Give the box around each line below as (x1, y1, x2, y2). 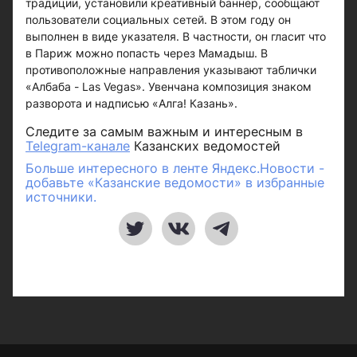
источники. (25, 189, 96, 205)
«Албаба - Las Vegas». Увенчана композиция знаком (25, 80, 312, 93)
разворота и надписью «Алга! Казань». (25, 96, 237, 110)
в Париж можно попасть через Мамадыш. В (25, 46, 268, 60)
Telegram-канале (25, 138, 130, 154)
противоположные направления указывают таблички (25, 63, 316, 76)
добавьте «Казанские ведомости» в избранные (25, 175, 324, 190)
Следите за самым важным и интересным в (25, 124, 303, 139)
